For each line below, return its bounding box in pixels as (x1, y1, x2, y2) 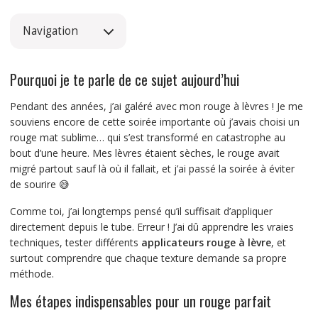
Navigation (22, 23, 78, 39)
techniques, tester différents (9, 236, 141, 250)
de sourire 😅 (9, 177, 70, 192)
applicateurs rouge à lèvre (141, 236, 271, 250)
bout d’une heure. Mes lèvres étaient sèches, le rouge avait (9, 146, 280, 160)
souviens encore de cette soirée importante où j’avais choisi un (9, 115, 300, 129)
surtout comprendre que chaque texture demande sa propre (9, 251, 287, 265)
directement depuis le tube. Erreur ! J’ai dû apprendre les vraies (9, 220, 294, 234)
